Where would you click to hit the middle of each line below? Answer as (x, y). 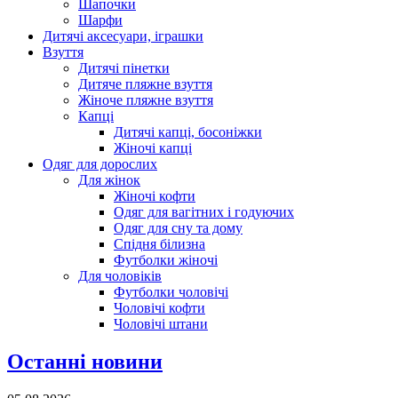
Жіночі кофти (155, 195)
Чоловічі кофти (159, 307)
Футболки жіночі (166, 259)
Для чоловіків (120, 275)
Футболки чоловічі (171, 291)
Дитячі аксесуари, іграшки (123, 36)
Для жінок (109, 179)
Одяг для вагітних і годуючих (204, 211)
